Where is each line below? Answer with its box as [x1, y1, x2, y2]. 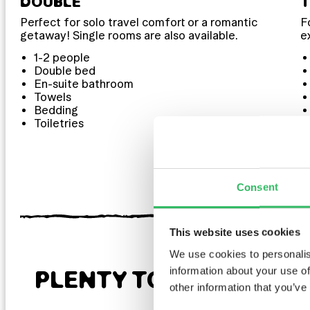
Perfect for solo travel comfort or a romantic [19, 16, 257, 29]
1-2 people [34, 51, 91, 64]
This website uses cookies [169, 226, 300, 238]
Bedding [34, 104, 79, 117]
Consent [237, 181, 278, 192]
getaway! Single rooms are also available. [19, 29, 238, 42]
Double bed [34, 64, 96, 77]
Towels [34, 91, 72, 104]
